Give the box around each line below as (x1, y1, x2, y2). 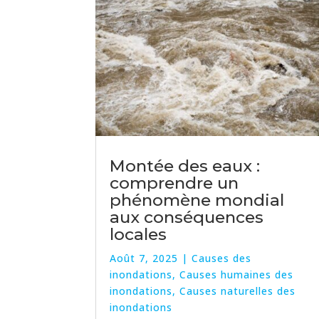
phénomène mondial (110, 190, 285, 211)
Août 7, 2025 (110, 251, 179, 266)
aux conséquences (110, 207, 264, 228)
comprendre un (110, 173, 239, 194)
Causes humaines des (179, 268, 294, 282)
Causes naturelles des (179, 284, 296, 298)
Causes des (192, 251, 252, 266)
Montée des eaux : (110, 156, 261, 177)
